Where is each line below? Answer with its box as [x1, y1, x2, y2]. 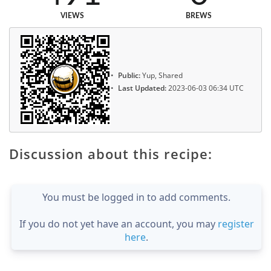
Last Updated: [118, 82, 166, 93]
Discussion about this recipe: [9, 144, 212, 163]
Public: [118, 70, 140, 81]
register [217, 217, 254, 230]
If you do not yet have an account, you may [19, 217, 218, 230]
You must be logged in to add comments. [42, 190, 230, 204]
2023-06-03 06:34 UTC [166, 82, 244, 93]
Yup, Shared [140, 70, 183, 81]
